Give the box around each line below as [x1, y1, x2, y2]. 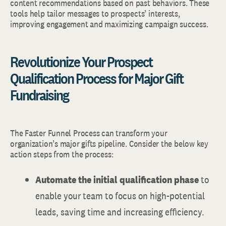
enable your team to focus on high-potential [35, 189, 205, 202]
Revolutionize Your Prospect [10, 51, 152, 71]
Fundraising [10, 85, 69, 104]
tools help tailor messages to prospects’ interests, [10, 7, 180, 19]
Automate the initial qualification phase [35, 173, 199, 186]
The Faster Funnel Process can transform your [10, 127, 167, 139]
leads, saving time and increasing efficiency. [35, 205, 204, 218]
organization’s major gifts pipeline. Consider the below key [10, 137, 208, 149]
